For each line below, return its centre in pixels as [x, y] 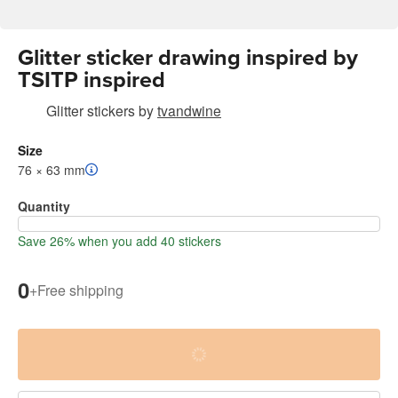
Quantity [44, 207]
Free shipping [80, 290]
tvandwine [189, 111]
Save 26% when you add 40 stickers [119, 241]
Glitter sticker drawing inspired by [188, 58]
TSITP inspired [92, 80]
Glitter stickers [91, 111]
